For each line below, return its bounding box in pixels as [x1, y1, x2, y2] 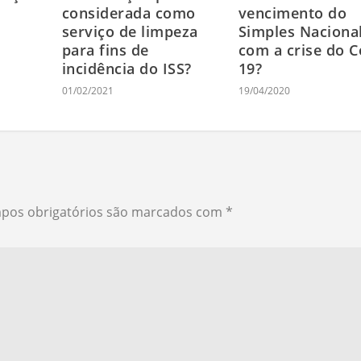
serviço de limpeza [61, 22, 198, 42]
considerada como [61, 3, 196, 23]
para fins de [61, 40, 149, 60]
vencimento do [238, 3, 347, 23]
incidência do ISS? [61, 59, 192, 79]
